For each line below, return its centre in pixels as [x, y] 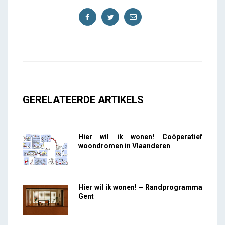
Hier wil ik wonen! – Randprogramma [140, 187]
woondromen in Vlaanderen [124, 145]
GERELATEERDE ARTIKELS [83, 100]
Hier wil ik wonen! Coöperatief [140, 136]
